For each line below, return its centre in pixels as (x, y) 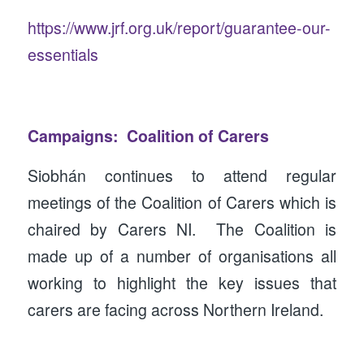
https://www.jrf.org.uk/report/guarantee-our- (179, 28)
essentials (63, 55)
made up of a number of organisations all (182, 256)
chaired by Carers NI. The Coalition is (182, 230)
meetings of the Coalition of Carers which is (182, 203)
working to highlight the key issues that (182, 283)
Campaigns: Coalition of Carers (148, 135)
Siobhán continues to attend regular (182, 176)
